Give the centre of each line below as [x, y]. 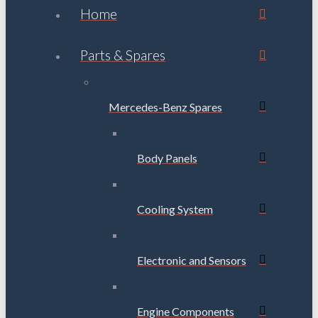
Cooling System [175, 209]
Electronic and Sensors [192, 260]
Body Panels [167, 158]
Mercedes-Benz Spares [165, 106]
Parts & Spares [123, 55]
